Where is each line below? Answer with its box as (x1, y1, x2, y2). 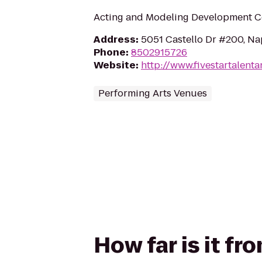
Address (94, 33, 136, 46)
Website (94, 58, 136, 72)
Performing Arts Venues (98, 87, 207, 100)
